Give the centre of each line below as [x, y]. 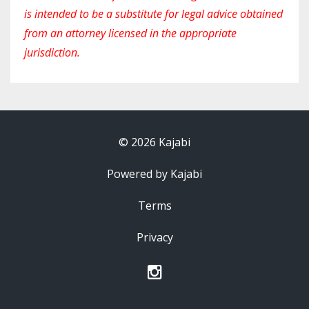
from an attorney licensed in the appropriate [130, 33]
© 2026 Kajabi [154, 142]
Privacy [154, 237]
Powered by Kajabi [154, 174]
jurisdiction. [52, 52]
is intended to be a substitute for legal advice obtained [153, 14]
